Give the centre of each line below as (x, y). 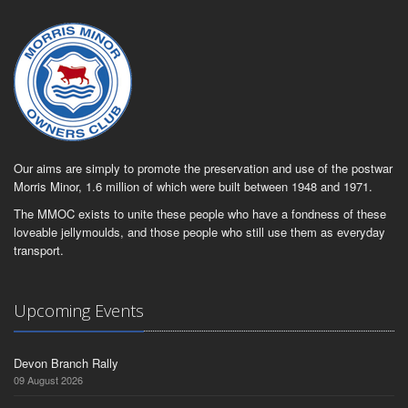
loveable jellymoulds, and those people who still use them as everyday (199, 232)
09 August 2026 (48, 380)
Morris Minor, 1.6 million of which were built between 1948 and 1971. (193, 187)
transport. (39, 250)
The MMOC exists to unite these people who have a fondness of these (200, 214)
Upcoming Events (79, 311)
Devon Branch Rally (66, 363)
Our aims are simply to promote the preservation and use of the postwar (203, 168)
